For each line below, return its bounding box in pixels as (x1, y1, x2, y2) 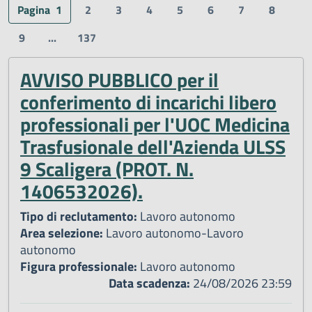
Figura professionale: (20, 256, 137, 276)
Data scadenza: (109, 273, 190, 292)
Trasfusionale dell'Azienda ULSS (20, 131, 286, 162)
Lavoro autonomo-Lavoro (103, 223, 244, 242)
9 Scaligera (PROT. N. (20, 153, 194, 184)
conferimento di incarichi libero (20, 86, 276, 117)
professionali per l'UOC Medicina (20, 109, 290, 139)
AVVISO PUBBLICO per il (20, 64, 219, 95)
